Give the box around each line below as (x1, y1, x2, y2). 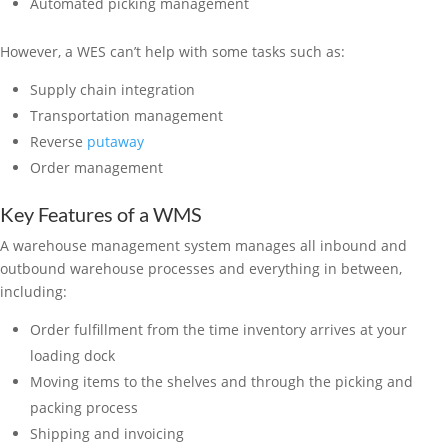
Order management (30, 158, 163, 178)
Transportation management (30, 106, 223, 126)
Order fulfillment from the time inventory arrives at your (30, 320, 407, 340)
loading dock (30, 346, 115, 366)
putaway (87, 132, 144, 152)
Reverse (30, 132, 87, 152)
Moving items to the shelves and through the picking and (30, 372, 413, 392)
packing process (30, 398, 138, 418)
